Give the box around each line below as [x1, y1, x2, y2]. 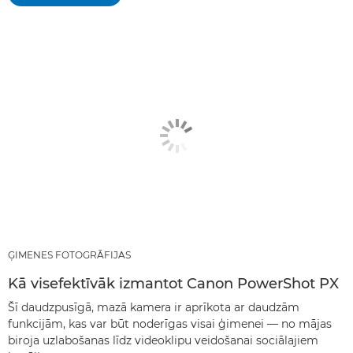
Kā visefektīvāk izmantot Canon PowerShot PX [8, 275, 339, 293]
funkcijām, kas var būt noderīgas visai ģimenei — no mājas [8, 317, 332, 332]
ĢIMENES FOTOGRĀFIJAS [8, 249, 131, 262]
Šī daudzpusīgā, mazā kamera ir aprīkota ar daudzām [8, 300, 299, 315]
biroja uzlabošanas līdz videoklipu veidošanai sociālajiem [8, 333, 318, 348]
